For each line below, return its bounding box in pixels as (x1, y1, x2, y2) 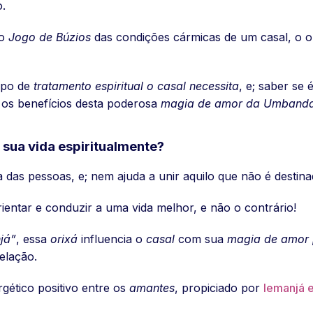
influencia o (78, 231, 146, 246)
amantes (129, 280, 175, 295)
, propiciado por (175, 280, 263, 295)
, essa (16, 231, 50, 246)
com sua (175, 231, 227, 246)
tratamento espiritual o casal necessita (34, 78, 239, 93)
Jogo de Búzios (8, 29, 91, 44)
